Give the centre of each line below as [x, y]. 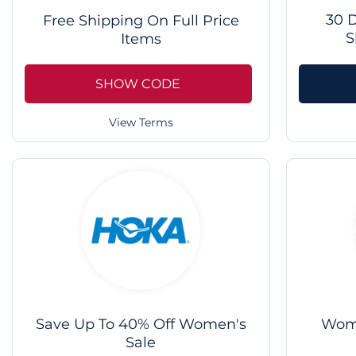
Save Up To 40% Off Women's [141, 324]
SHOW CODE [138, 83]
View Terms [141, 123]
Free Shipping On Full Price [141, 21]
